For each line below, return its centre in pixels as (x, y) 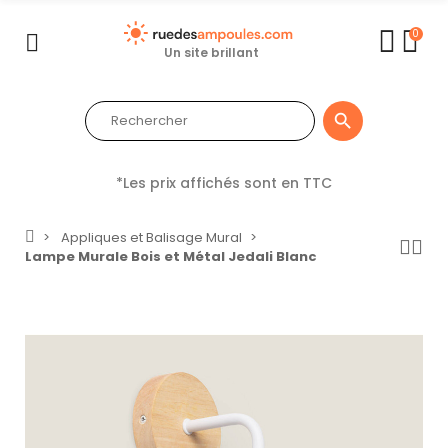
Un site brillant (212, 52)
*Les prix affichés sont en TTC (224, 183)
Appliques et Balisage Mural (151, 238)
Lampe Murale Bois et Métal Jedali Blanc (171, 257)
